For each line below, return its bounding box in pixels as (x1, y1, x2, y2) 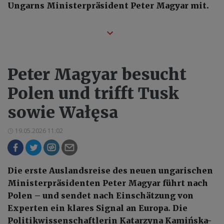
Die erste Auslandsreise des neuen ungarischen (7, 165, 213, 176)
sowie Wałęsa (7, 102, 118, 123)
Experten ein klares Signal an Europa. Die (7, 203, 187, 213)
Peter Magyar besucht (7, 64, 186, 85)
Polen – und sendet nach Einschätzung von (7, 190, 193, 201)
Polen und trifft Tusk (7, 83, 179, 104)
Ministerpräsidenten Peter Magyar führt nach (7, 178, 208, 188)
